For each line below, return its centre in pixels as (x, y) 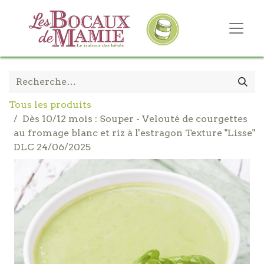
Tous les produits (50, 105)
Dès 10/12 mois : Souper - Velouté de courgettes (135, 119)
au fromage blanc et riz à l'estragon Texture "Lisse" (134, 133)
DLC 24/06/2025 (52, 147)
